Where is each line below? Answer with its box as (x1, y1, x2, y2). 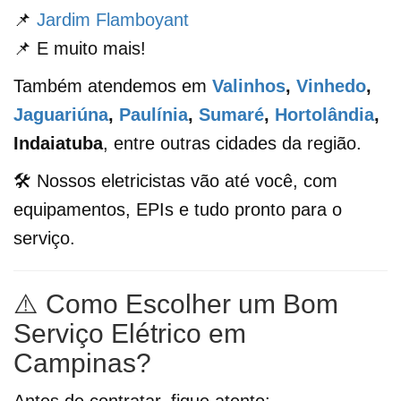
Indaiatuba (13, 132, 103, 153)
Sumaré (199, 104, 264, 124)
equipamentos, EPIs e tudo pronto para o (13, 199, 342, 219)
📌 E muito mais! (13, 38, 146, 58)
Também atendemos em (13, 75, 212, 96)
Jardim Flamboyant (37, 9, 189, 30)
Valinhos (212, 75, 286, 96)
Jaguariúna (13, 104, 108, 124)
